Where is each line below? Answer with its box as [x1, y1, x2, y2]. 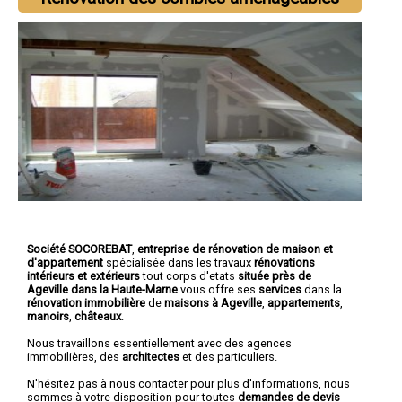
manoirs [27, 309, 69, 323]
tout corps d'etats [140, 268, 238, 283]
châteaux [74, 309, 121, 323]
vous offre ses [180, 282, 258, 296]
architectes [122, 349, 179, 363]
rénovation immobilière [27, 295, 145, 310]
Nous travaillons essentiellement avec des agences [27, 336, 292, 350]
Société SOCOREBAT [27, 241, 132, 256]
